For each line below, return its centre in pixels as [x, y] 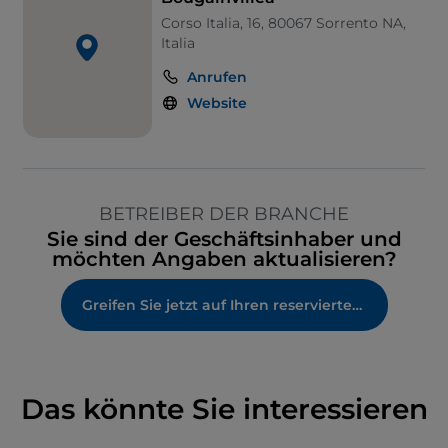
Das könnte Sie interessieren [224, 409]
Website [216, 103]
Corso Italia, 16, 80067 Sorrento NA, [283, 23]
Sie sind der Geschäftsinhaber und [224, 239]
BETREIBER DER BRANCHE [224, 214]
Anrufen [216, 77]
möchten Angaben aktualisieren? [224, 259]
